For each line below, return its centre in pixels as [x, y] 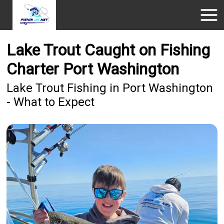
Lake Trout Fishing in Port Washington [110, 88]
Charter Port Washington [93, 69]
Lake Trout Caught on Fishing [108, 50]
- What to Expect [51, 102]
